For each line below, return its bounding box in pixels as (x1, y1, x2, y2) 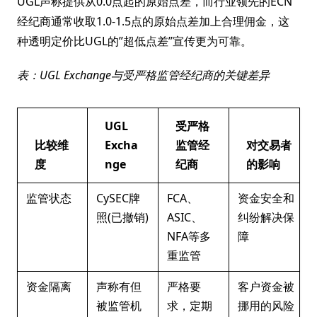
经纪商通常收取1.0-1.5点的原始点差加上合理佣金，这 (17, 13, 289, 29)
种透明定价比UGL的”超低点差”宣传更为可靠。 (17, 33, 252, 49)
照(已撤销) (96, 209, 149, 225)
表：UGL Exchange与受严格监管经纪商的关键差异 (17, 67, 270, 83)
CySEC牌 (96, 190, 140, 206)
